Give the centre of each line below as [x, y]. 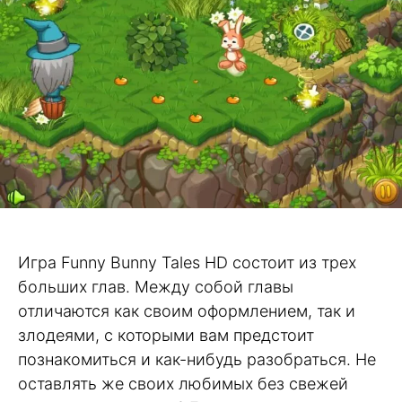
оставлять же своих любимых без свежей [183, 383]
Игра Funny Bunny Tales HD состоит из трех [187, 262]
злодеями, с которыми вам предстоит [166, 335]
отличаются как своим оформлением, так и [187, 310]
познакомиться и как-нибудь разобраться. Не [197, 359]
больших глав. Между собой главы [156, 286]
